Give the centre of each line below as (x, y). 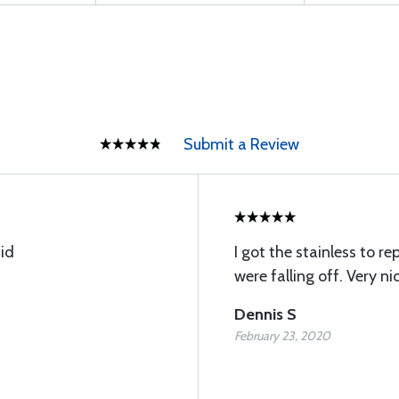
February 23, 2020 (282, 336)
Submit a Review (241, 144)
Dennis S (265, 314)
